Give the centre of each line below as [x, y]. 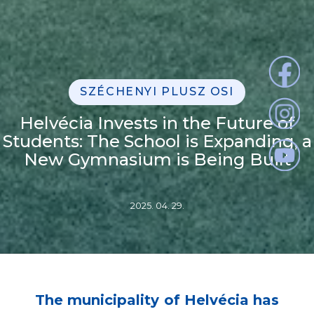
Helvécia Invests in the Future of [157, 123]
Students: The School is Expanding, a [157, 142]
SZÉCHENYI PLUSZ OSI [157, 92]
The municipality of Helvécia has [157, 300]
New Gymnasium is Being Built [157, 160]
